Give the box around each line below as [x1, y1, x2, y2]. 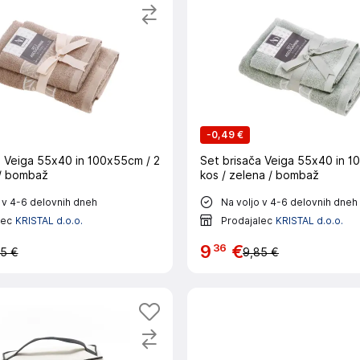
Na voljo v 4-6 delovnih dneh [221, 195, 358, 208]
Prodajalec [221, 214, 272, 227]
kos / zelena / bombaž [200, 169, 319, 182]
